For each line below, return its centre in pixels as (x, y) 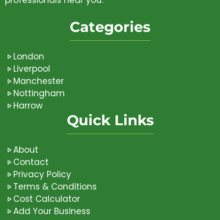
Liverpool (32, 69)
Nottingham (39, 94)
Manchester (39, 81)
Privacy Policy (42, 175)
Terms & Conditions (55, 187)
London (29, 57)
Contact (31, 162)
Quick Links (110, 120)
